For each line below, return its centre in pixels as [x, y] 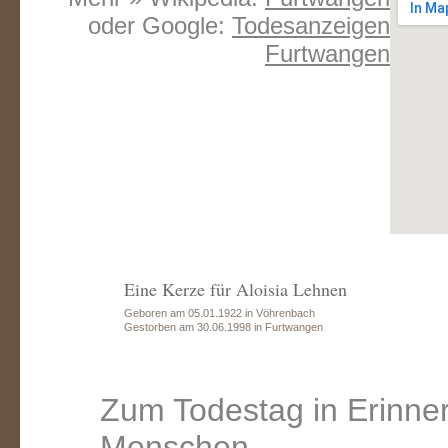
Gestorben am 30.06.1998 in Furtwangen [223, 327]
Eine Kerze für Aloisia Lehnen [235, 289]
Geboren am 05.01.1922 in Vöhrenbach [219, 313]
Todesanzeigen [311, 25]
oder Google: [160, 25]
